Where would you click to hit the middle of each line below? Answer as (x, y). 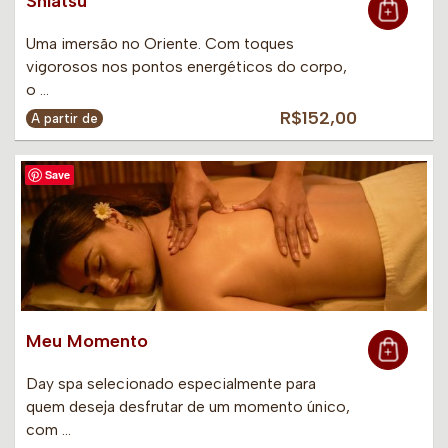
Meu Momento (87, 341)
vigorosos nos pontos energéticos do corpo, (186, 67)
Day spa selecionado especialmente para (171, 384)
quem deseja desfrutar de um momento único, (188, 407)
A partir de (64, 119)
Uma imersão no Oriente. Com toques (160, 44)
